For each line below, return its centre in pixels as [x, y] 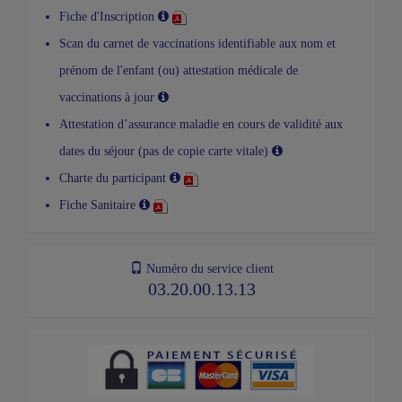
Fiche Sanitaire [99, 204]
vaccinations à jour [109, 96]
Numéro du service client [208, 268]
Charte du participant [114, 177]
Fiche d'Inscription [109, 16]
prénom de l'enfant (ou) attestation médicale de [179, 70]
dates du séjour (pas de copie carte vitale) [166, 150]
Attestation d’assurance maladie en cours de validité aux [201, 123]
